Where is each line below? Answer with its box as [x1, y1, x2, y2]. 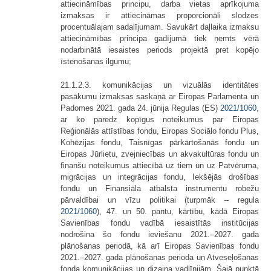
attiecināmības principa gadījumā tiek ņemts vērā [60, 33, 259, 43]
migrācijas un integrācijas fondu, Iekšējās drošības [60, 172, 259, 181]
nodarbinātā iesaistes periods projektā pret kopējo [60, 45, 259, 54]
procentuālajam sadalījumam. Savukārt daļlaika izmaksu [60, 22, 259, 31]
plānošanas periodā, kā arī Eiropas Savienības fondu [60, 241, 259, 250]
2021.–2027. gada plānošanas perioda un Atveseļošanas [60, 252, 259, 262]
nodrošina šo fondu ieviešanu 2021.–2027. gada [60, 229, 259, 239]
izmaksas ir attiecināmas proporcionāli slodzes [60, 10, 259, 20]
